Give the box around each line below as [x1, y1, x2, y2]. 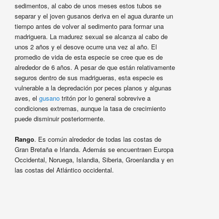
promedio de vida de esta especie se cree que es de [14, 52, 163, 62]
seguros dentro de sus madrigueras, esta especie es [14, 72, 163, 82]
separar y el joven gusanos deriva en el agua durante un [14, 11, 173, 21]
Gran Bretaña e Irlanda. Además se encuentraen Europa [14, 145, 174, 154]
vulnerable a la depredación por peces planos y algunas [14, 83, 172, 92]
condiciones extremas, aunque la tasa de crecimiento [14, 103, 166, 113]
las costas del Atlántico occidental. [14, 165, 114, 175]
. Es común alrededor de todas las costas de [34, 134, 161, 144]
